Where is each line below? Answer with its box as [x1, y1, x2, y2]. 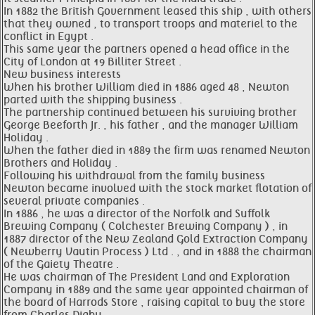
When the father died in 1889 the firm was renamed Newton [4, 144, 310, 157]
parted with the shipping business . [4, 94, 182, 106]
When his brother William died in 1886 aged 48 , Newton [4, 81, 289, 94]
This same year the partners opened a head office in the [4, 43, 290, 56]
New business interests [4, 68, 121, 81]
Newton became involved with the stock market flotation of [4, 182, 311, 195]
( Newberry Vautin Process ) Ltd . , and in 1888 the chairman [4, 245, 311, 258]
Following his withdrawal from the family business [4, 169, 265, 182]
